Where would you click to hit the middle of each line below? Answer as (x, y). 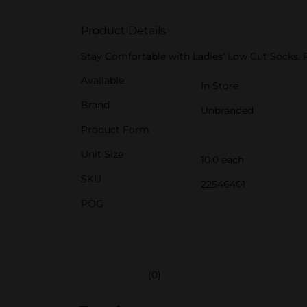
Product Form (115, 130)
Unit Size (102, 154)
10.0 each (222, 160)
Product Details (123, 30)
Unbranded (227, 110)
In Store (220, 86)
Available (102, 80)
